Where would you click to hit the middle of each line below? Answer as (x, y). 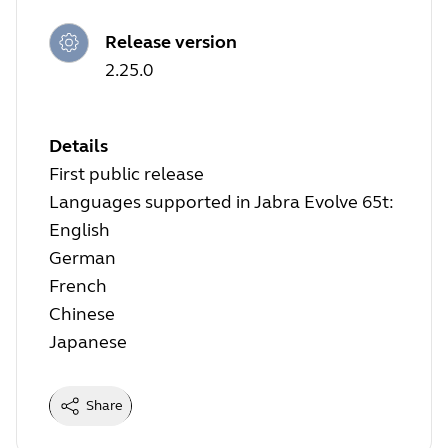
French (78, 286)
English (79, 230)
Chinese (82, 314)
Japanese (88, 342)
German (82, 258)
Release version (171, 42)
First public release (126, 174)
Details (78, 146)
